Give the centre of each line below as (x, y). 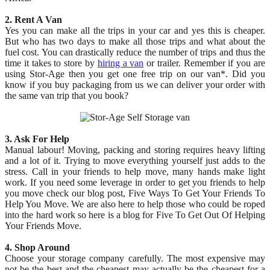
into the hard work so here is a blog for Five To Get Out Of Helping (135, 215)
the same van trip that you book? (67, 96)
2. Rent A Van (33, 20)
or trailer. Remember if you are (205, 63)
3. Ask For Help (37, 139)
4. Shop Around (37, 248)
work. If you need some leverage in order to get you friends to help (135, 183)
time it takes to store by (51, 63)
